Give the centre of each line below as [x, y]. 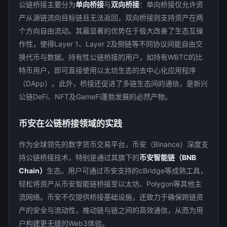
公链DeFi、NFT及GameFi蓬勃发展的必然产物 [92, 97]
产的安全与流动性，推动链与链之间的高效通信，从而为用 [111, 210]
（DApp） [35, 83]
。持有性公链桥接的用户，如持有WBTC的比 [132, 57]
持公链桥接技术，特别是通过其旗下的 [79, 157]
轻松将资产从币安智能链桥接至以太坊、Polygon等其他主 [110, 184]
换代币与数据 [40, 57]
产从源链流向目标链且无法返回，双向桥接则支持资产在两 [111, 17]
